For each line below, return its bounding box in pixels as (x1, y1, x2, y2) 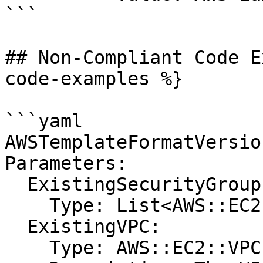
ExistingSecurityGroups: (5, 174, 27, 195)
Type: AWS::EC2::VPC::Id (5, 237, 49, 258)
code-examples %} (5, 68, 183, 89)
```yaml (5, 110, 83, 131)
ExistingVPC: (5, 216, 27, 237)
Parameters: (5, 153, 127, 174)
